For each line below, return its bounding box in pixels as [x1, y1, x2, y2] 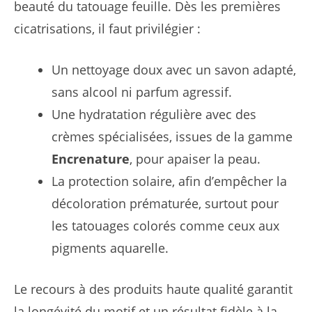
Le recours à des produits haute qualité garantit [14, 280, 292, 297]
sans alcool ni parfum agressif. [52, 83, 232, 100]
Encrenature [52, 150, 130, 167]
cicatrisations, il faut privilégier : [14, 19, 201, 37]
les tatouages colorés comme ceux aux [52, 217, 279, 234]
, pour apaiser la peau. [130, 150, 260, 167]
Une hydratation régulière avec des [52, 105, 256, 123]
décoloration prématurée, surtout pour [52, 194, 279, 212]
